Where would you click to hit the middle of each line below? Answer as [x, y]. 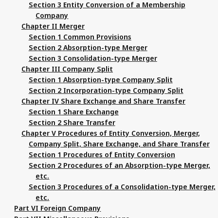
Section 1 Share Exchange [73, 111]
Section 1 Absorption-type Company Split [100, 79]
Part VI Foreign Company [58, 208]
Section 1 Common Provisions [80, 36]
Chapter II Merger [53, 26]
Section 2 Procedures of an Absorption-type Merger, [119, 165]
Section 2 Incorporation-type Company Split [106, 90]
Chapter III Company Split [67, 69]
